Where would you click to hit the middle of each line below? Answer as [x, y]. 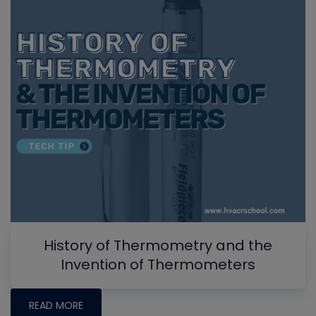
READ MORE [56, 305]
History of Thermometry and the [158, 245]
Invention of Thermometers [158, 264]
